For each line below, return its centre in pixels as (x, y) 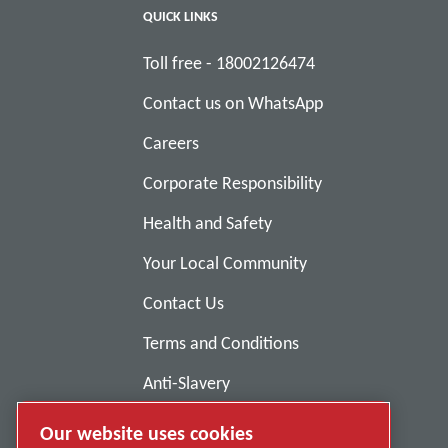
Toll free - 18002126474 (229, 62)
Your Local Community (225, 262)
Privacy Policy (193, 422)
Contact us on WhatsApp (233, 102)
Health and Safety (208, 222)
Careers (171, 142)
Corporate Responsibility (233, 182)
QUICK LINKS (181, 15)
